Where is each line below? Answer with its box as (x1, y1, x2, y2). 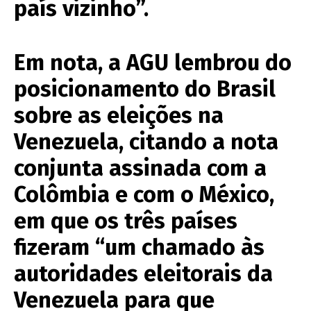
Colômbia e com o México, (14, 180, 274, 208)
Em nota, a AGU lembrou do (14, 49, 292, 76)
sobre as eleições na (14, 101, 224, 128)
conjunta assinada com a (14, 154, 267, 181)
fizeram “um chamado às (14, 233, 264, 260)
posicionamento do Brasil (14, 75, 276, 102)
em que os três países (14, 207, 237, 234)
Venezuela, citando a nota (14, 128, 278, 155)
